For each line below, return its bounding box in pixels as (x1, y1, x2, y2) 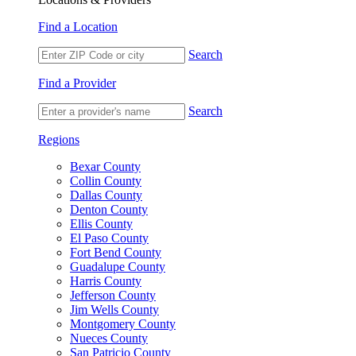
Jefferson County (70, 288, 156, 302)
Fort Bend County (70, 246, 161, 259)
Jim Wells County (70, 303, 159, 316)
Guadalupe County (70, 260, 165, 273)
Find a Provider (38, 76, 116, 90)
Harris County (70, 274, 141, 288)
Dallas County (70, 188, 142, 202)
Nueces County (70, 331, 148, 345)
